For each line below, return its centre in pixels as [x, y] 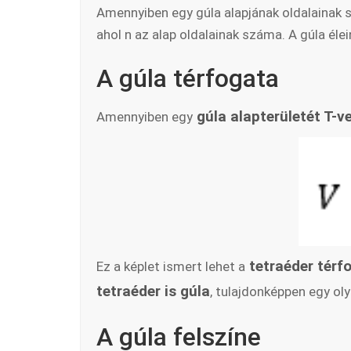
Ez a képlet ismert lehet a [171, 267]
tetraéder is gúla [153, 291]
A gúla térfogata [188, 78]
